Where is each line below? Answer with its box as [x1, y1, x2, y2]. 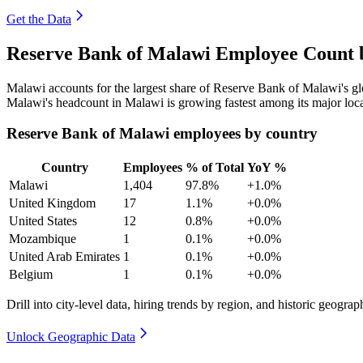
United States [9, 214, 77, 228]
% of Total [186, 160, 244, 174]
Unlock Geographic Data [6, 330, 135, 344]
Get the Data [6, 11, 71, 26]
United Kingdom [9, 196, 96, 210]
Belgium [9, 267, 53, 281]
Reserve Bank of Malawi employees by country [6, 125, 318, 143]
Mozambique [9, 232, 76, 246]
